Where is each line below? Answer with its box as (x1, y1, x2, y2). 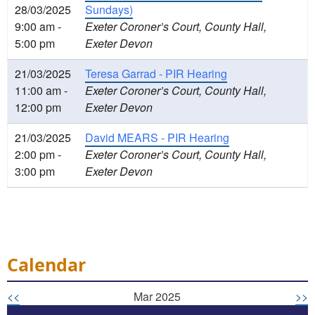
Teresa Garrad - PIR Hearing (85, 65, 227, 82)
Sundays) (85, 1, 133, 18)
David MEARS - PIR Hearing (85, 129, 229, 146)
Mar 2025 (134, 288, 181, 305)
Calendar (7, 252, 86, 277)
